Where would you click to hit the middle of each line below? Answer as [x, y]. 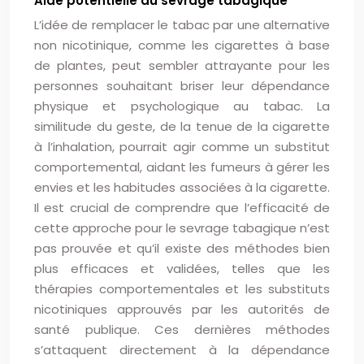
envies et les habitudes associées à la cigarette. [182, 187]
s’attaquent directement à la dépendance [182, 350]
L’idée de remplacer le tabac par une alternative [182, 25]
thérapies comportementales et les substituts [182, 289]
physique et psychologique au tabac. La [182, 106]
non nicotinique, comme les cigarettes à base [182, 45]
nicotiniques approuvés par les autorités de [182, 309]
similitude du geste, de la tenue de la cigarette [182, 126]
